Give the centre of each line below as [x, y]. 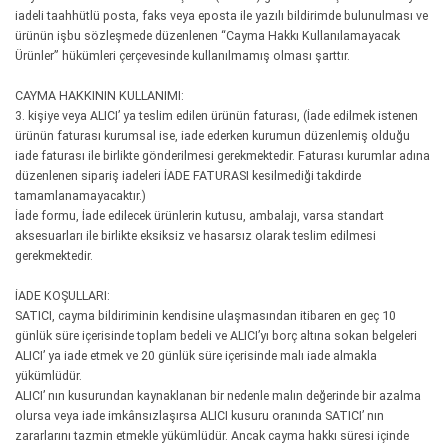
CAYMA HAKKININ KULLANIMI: [101, 95]
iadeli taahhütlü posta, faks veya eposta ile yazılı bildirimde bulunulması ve [221, 15]
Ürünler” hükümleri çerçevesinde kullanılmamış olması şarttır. [182, 55]
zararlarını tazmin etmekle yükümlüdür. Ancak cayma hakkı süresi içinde [212, 435]
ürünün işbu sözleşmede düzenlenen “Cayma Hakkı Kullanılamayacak [207, 35]
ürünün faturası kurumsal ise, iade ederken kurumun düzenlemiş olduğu [212, 135]
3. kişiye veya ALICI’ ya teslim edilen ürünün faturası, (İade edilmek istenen [216, 115]
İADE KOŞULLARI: [62, 295]
